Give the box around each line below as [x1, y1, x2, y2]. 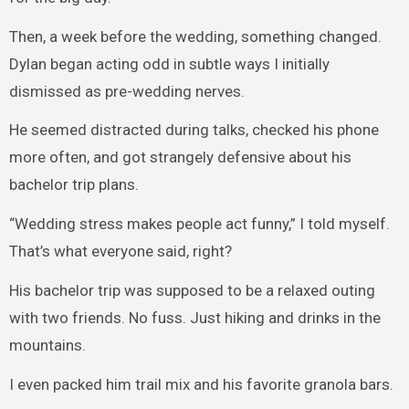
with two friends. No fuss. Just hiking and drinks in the [8, 308, 381, 327]
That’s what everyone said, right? [8, 242, 232, 261]
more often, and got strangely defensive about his [8, 148, 351, 167]
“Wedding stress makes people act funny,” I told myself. [8, 215, 390, 234]
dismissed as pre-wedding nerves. [8, 81, 245, 100]
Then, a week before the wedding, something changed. [8, 26, 382, 46]
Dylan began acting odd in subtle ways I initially [8, 54, 330, 73]
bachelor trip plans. [8, 175, 139, 194]
